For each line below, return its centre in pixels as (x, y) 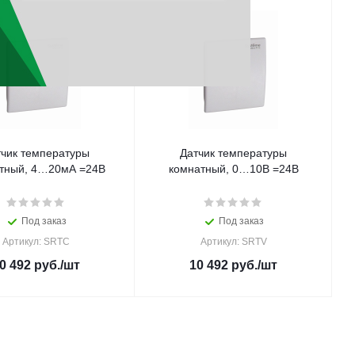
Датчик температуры (233, 153)
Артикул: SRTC (36, 242)
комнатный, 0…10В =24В (233, 169)
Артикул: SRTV (233, 242)
